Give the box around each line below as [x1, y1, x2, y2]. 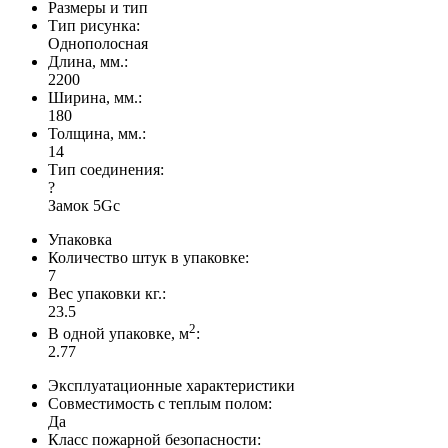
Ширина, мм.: [48, 88, 142, 106]
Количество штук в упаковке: [48, 248, 249, 266]
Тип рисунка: [48, 16, 140, 34]
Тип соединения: [48, 160, 168, 178]
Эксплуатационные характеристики [48, 377, 295, 395]
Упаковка [48, 230, 112, 248]
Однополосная [48, 34, 148, 52]
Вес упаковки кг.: [48, 284, 166, 302]
